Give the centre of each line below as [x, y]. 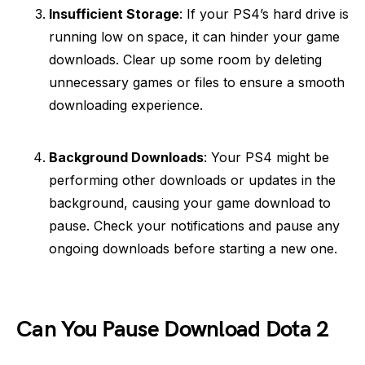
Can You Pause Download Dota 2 [173, 330]
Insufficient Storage [114, 14]
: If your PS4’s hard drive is [264, 14]
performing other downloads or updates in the [192, 180]
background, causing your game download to [190, 203]
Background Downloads [126, 157]
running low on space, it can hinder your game [194, 37]
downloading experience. [126, 105]
